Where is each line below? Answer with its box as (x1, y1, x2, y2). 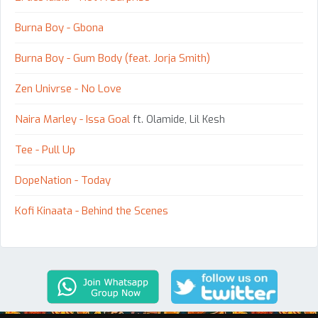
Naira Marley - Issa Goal (15, 112, 130, 127)
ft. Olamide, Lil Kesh (130, 113, 225, 127)
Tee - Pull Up (15, 143, 75, 158)
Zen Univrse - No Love (15, 82, 121, 97)
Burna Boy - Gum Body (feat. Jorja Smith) (15, 51, 210, 66)
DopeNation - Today (15, 173, 111, 188)
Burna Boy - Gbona (15, 21, 104, 35)
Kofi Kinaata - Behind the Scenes (15, 204, 168, 219)
